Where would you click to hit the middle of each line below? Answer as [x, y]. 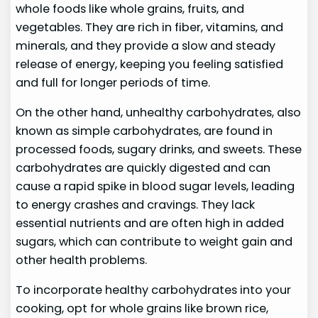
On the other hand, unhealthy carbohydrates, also [159, 112]
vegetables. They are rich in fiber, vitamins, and [150, 27]
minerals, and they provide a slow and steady [146, 45]
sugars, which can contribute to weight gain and [154, 241]
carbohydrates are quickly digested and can [143, 168]
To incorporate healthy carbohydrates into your [154, 290]
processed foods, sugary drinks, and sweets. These [159, 149]
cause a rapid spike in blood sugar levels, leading [155, 186]
